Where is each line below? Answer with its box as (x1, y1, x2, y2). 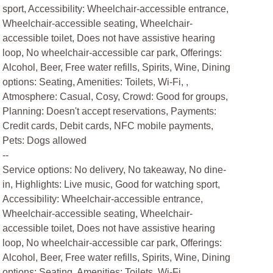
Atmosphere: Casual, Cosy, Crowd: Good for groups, (2, 91, 229, 102)
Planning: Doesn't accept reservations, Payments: (2, 106, 217, 116)
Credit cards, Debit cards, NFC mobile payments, (2, 121, 214, 131)
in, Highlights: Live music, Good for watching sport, (2, 179, 221, 190)
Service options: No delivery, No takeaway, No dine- (2, 165, 227, 175)
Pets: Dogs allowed (2, 135, 87, 146)
